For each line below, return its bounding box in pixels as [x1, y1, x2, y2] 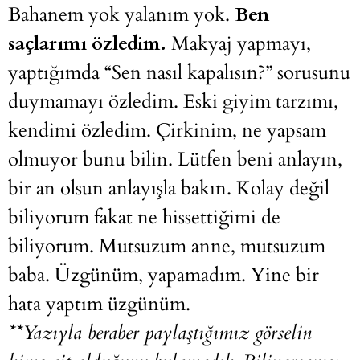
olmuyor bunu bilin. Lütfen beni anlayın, [8, 146, 342, 174]
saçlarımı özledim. [8, 31, 166, 58]
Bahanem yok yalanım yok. [8, 2, 235, 29]
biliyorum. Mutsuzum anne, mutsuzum [8, 233, 325, 260]
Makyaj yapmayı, [166, 31, 311, 58]
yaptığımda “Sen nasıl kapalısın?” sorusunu [8, 59, 350, 87]
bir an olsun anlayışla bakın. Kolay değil [8, 175, 329, 202]
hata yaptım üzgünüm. [8, 291, 190, 318]
